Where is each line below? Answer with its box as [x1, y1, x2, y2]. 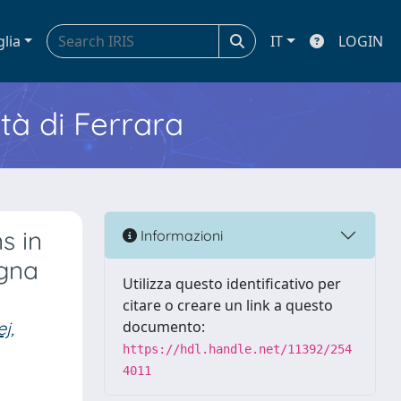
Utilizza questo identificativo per [123, 274, 341, 294]
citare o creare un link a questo [123, 295, 333, 315]
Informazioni [137, 226, 223, 244]
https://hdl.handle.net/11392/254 [123, 342, 352, 356]
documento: [123, 317, 205, 337]
